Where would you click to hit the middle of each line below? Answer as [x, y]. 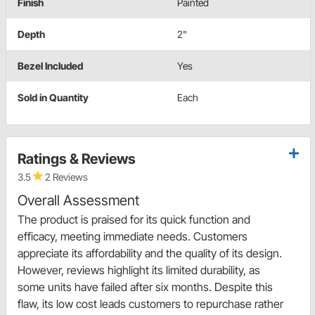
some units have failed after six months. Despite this [145, 287]
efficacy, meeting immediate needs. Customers [133, 237]
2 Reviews [65, 177]
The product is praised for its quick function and [134, 220]
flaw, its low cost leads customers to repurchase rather [150, 304]
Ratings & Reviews [77, 159]
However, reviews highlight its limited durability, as [139, 270]
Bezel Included [50, 66]
